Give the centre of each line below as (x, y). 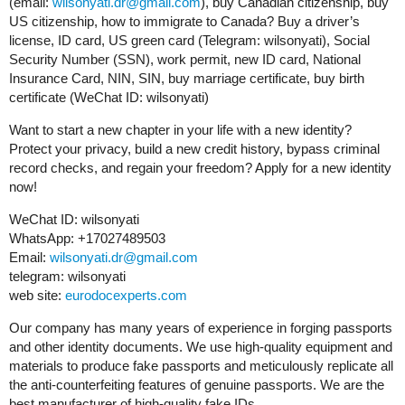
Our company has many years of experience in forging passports (201, 328)
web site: (37, 296)
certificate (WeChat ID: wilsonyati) (109, 98)
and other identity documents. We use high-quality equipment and (201, 347)
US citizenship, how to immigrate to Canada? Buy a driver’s (184, 22)
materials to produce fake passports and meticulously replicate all (201, 366)
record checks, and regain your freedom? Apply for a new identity (200, 168)
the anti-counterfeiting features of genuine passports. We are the (197, 385)
